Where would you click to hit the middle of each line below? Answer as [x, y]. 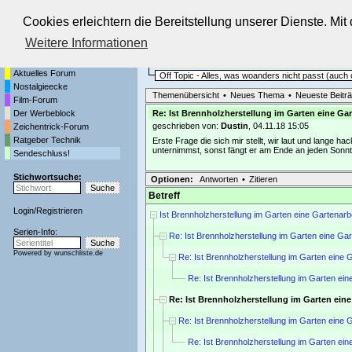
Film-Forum [35, 100]
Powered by [34, 253]
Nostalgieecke [40, 87]
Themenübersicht [186, 95]
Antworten [219, 180]
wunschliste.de [79, 253]
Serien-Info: [35, 232]
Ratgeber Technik [47, 140]
